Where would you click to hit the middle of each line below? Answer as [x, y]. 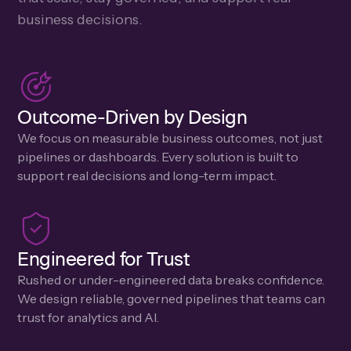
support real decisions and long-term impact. [147, 175]
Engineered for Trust [104, 259]
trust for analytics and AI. [89, 317]
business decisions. [80, 19]
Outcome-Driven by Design [132, 117]
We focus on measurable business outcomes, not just [170, 138]
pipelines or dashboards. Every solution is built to [158, 156]
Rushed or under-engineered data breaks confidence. [171, 279]
